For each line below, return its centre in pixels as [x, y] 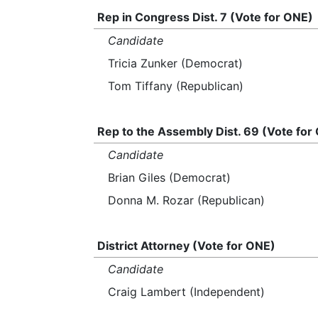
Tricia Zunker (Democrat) [175, 63]
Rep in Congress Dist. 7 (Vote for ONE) [205, 17]
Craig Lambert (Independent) [186, 292]
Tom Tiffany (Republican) [176, 86]
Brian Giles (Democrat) [169, 177]
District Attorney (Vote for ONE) [186, 246]
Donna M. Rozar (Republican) [186, 200]
